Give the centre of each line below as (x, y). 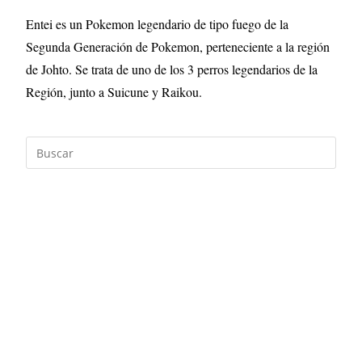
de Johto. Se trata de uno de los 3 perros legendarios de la (172, 69)
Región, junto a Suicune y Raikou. (114, 92)
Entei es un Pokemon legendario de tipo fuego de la (158, 24)
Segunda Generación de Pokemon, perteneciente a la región (178, 46)
